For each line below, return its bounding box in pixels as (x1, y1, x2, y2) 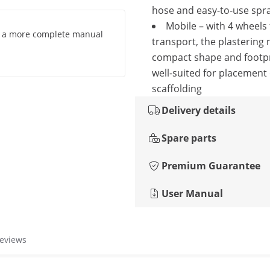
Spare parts (162, 131, 216, 145)
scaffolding (152, 82, 202, 95)
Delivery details (162, 104, 236, 117)
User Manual (162, 187, 223, 200)
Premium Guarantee (162, 159, 260, 172)
